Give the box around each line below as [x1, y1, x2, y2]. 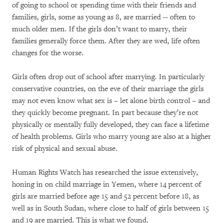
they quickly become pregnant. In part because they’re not [12, 108, 198, 117]
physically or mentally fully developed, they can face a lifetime [12, 120, 209, 129]
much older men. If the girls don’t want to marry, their [12, 24, 187, 34]
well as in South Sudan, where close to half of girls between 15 [12, 204, 209, 213]
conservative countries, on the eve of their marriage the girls [12, 84, 204, 94]
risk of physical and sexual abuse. [12, 144, 117, 153]
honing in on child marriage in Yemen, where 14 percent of [12, 180, 201, 189]
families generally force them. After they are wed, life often [12, 36, 200, 46]
